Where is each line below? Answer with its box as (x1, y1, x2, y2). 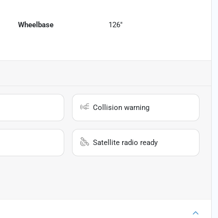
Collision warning (93, 103, 150, 112)
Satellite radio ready (93, 138, 158, 147)
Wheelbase (18, 20, 54, 30)
